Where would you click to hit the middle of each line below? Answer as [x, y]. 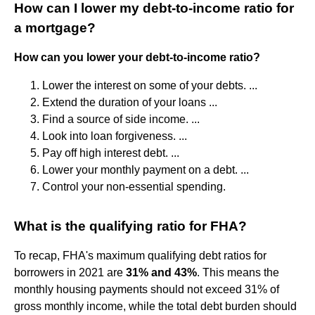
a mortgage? [55, 27]
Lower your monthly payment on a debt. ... [146, 169]
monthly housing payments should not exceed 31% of [147, 289]
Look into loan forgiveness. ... [115, 136]
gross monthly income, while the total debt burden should [155, 306]
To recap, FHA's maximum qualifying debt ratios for [140, 255]
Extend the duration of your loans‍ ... [130, 102]
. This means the [238, 272]
